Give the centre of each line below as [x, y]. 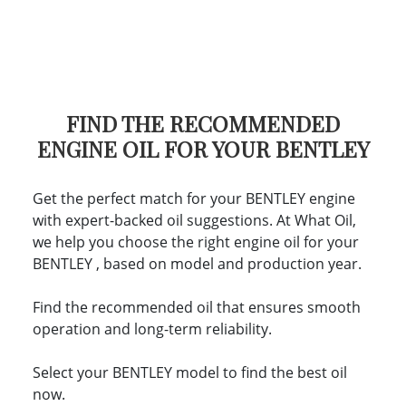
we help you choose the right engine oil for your [196, 242]
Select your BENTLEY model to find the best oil [190, 372]
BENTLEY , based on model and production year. [197, 264]
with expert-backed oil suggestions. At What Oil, [194, 220]
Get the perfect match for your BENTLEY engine [194, 198]
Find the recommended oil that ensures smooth [197, 307]
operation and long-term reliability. [152, 329]
